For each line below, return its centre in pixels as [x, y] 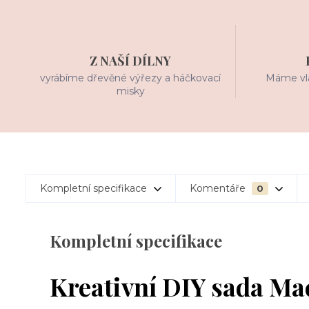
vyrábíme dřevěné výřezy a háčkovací [131, 78]
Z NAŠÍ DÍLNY [131, 61]
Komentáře [219, 188]
